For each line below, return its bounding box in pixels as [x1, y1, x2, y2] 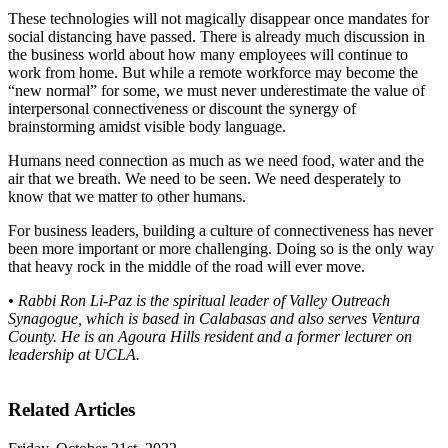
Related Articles [8, 399, 135, 421]
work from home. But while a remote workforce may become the [8, 64, 418, 82]
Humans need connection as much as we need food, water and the [8, 152, 424, 170]
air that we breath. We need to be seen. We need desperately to [8, 170, 401, 188]
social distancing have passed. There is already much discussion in [8, 28, 425, 46]
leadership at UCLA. [8, 346, 140, 364]
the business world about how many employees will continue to [8, 46, 408, 64]
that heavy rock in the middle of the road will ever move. [8, 258, 365, 276]
